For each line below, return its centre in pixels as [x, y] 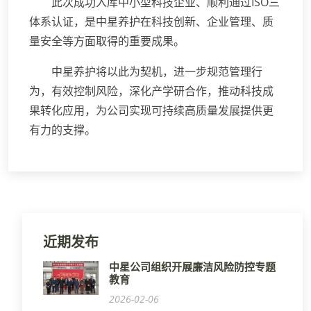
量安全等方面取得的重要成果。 [107, 41]
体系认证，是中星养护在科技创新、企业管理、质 [151, 22]
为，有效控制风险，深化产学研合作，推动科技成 [151, 91]
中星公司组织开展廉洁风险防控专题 [192, 267]
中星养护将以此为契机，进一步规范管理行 [157, 72]
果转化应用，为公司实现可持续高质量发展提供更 [151, 111]
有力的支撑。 [62, 130]
